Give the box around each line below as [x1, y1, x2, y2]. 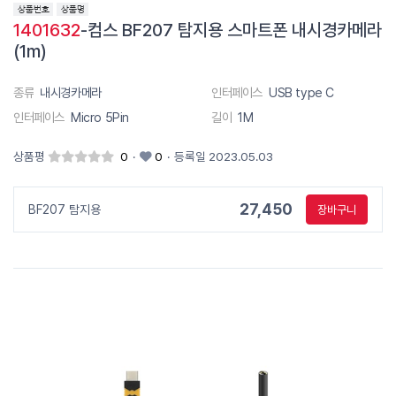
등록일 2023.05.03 [174, 148, 273, 164]
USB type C [269, 84, 334, 100]
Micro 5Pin [71, 109, 129, 125]
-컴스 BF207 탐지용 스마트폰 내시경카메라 [80, 19, 382, 41]
